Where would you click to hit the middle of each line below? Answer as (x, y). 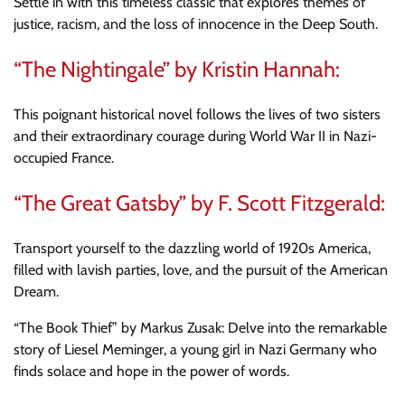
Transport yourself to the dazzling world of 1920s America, (192, 249)
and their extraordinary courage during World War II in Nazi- (195, 137)
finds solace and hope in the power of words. (151, 372)
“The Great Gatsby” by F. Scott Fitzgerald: (199, 203)
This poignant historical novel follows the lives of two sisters (197, 115)
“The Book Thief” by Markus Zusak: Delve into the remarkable (200, 328)
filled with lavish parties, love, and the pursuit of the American (201, 270)
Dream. (36, 292)
